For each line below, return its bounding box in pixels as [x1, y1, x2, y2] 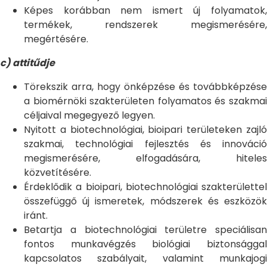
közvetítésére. [24, 166, 91, 179]
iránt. [24, 209, 48, 222]
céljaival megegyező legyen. [24, 108, 155, 122]
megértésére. [24, 32, 88, 46]
